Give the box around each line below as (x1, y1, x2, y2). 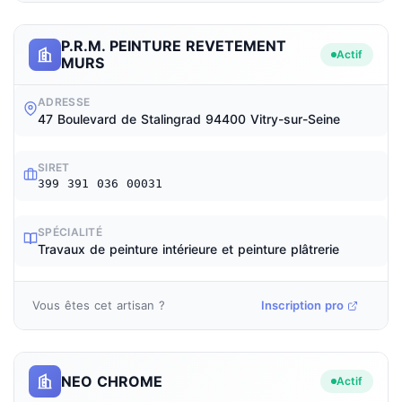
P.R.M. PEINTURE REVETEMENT (61, 37, 286, 55)
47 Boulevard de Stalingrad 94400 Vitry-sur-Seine (38, 111, 340, 127)
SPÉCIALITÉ (38, 225, 102, 239)
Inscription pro (261, 298, 344, 312)
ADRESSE (38, 95, 91, 109)
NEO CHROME (61, 371, 162, 390)
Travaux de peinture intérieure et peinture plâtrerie (38, 241, 339, 257)
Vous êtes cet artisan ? (32, 298, 165, 312)
